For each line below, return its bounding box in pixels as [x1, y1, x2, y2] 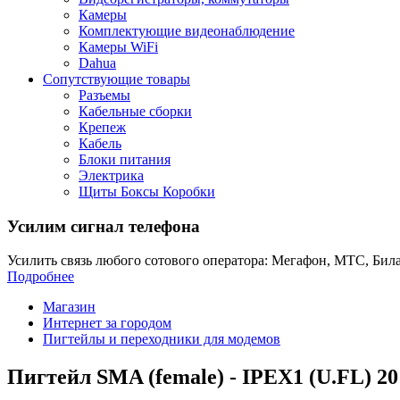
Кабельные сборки [79, 104, 192, 119]
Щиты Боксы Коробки [79, 184, 215, 199]
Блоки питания [79, 152, 171, 167]
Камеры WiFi [79, 39, 158, 54]
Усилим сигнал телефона [7, 216, 200, 236]
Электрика [79, 168, 144, 183]
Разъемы [79, 87, 130, 103]
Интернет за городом [43, 315, 171, 331]
